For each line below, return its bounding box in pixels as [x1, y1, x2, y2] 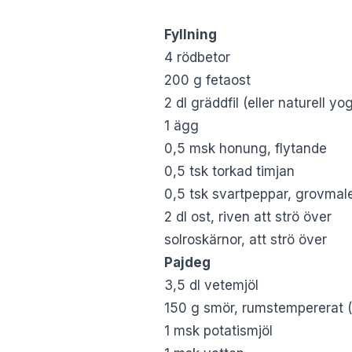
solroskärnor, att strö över [164, 231, 327, 247]
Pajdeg [164, 254, 211, 270]
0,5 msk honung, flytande [164, 140, 327, 156]
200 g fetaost [164, 71, 251, 88]
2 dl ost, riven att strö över [164, 208, 332, 225]
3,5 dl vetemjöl [164, 277, 258, 293]
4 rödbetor [164, 49, 230, 65]
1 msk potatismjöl [164, 322, 273, 339]
